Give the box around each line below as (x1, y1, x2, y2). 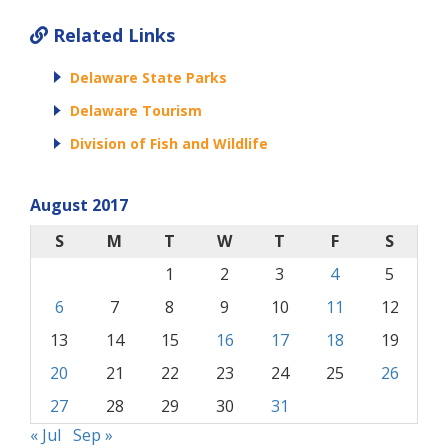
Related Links (48, 22, 175, 47)
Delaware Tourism (70, 100, 202, 120)
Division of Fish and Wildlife (70, 134, 268, 154)
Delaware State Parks (70, 67, 227, 87)
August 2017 (30, 194, 128, 217)
